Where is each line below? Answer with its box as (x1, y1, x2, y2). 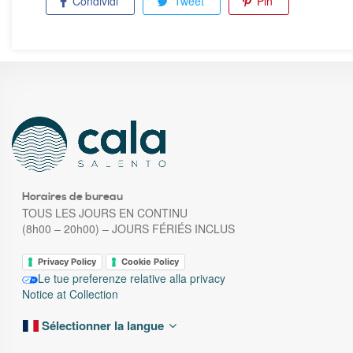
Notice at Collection (22, 286, 118, 303)
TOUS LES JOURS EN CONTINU (22, 205, 188, 221)
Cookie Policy (121, 256, 179, 268)
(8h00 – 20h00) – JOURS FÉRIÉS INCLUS (22, 221, 235, 237)
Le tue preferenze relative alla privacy (38, 270, 225, 287)
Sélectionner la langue (39, 317, 164, 335)
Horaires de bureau (22, 190, 123, 205)
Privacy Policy (38, 256, 96, 268)
